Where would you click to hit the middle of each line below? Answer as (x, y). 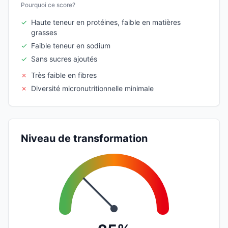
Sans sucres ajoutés (64, 59)
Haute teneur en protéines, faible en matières (106, 22)
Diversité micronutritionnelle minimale (92, 88)
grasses (44, 32)
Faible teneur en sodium (71, 45)
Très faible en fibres (64, 75)
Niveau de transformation (84, 138)
